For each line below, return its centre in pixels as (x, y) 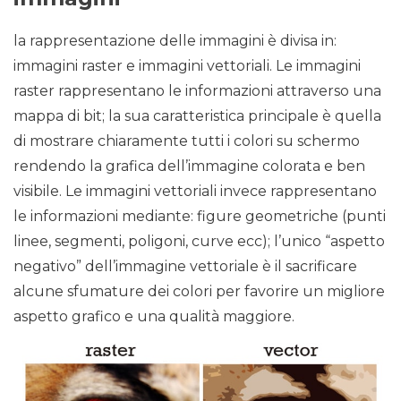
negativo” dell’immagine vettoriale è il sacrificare (185, 267)
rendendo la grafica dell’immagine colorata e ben (189, 166)
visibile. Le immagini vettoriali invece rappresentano (195, 192)
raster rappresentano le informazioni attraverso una (197, 91)
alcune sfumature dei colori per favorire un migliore (199, 292)
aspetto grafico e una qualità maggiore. (154, 317)
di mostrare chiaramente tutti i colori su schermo (187, 141)
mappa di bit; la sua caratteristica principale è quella (197, 116)
